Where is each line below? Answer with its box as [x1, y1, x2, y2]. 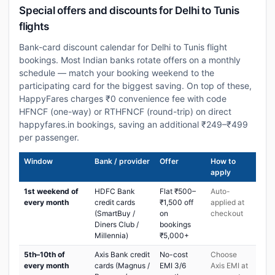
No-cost [160, 250, 188, 259]
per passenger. [19, 132, 79, 142]
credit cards [95, 198, 135, 207]
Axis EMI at [211, 261, 248, 270]
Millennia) [95, 231, 128, 240]
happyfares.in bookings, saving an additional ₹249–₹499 [19, 119, 248, 130]
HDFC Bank [95, 187, 135, 196]
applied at [211, 198, 244, 207]
